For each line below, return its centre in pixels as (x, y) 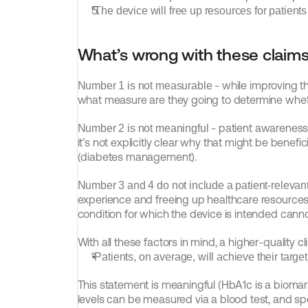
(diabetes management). (137, 157)
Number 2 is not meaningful (143, 128)
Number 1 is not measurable (145, 86)
